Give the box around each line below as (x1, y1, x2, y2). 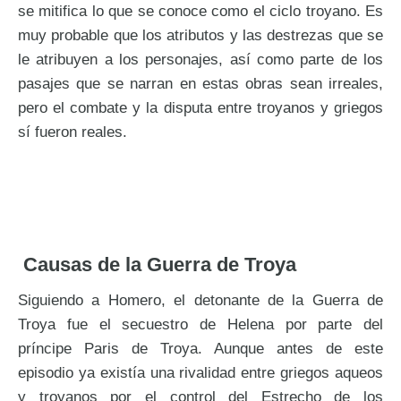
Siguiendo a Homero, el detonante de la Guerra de (18, 291, 383, 310)
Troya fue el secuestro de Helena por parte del (18, 315, 383, 334)
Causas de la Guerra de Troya (18, 253, 296, 277)
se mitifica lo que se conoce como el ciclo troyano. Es (18, 2, 383, 21)
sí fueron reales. (18, 123, 127, 141)
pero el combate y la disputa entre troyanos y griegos (18, 98, 383, 117)
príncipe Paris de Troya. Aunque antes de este (18, 339, 383, 358)
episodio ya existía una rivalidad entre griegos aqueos (18, 363, 383, 382)
